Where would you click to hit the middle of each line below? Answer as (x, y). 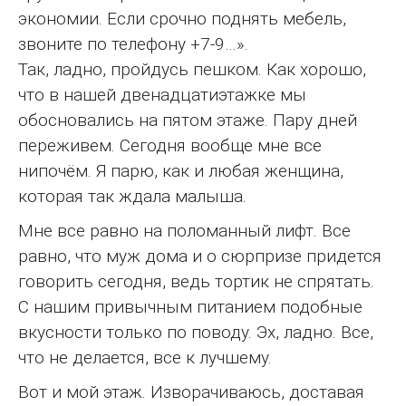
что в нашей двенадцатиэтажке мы (162, 94)
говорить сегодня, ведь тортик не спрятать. (196, 281)
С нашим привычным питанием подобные (190, 306)
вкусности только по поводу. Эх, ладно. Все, (196, 332)
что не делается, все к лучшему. (145, 357)
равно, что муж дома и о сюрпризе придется (200, 256)
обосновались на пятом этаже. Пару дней (188, 120)
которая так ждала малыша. (132, 196)
